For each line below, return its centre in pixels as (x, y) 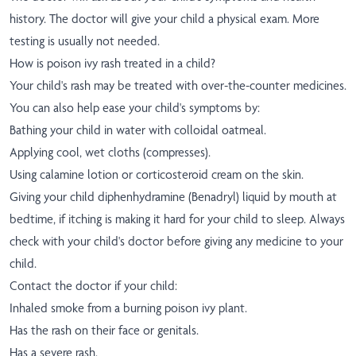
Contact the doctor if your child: (93, 286)
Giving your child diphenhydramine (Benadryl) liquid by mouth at (173, 197)
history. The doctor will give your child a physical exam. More (164, 19)
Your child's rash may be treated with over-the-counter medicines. (178, 86)
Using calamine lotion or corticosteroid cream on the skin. (157, 175)
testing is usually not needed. (85, 41)
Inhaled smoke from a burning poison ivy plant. (128, 308)
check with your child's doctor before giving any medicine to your (176, 242)
